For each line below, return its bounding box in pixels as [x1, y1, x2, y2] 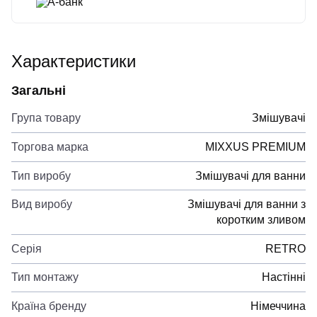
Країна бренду [11, 299, 86, 312]
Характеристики [11, 51, 136, 71]
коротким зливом [217, 214, 306, 226]
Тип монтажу [11, 271, 79, 284]
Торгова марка [11, 141, 88, 153]
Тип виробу [11, 169, 71, 182]
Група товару [11, 112, 81, 125]
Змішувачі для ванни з [188, 198, 306, 211]
